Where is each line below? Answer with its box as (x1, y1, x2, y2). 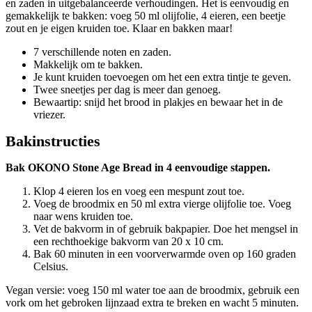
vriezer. (33, 108, 65, 120)
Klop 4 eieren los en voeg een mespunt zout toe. (33, 185, 244, 197)
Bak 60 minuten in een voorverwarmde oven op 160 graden (33, 247, 296, 260)
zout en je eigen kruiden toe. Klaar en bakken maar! (6, 22, 233, 34)
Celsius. (33, 260, 68, 272)
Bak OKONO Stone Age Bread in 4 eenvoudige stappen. (6, 161, 270, 173)
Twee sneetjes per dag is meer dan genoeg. (33, 83, 221, 95)
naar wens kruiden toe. (33, 210, 133, 222)
